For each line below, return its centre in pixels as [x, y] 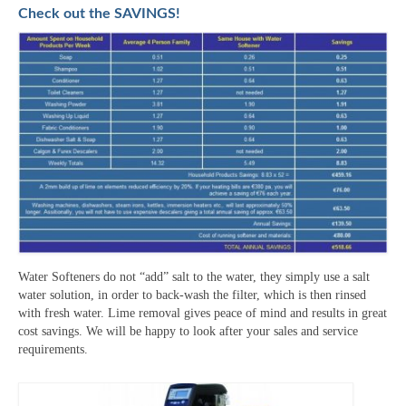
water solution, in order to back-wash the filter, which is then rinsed [192, 295]
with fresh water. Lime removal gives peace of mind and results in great [203, 313]
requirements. [53, 349]
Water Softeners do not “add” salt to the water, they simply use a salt [194, 276]
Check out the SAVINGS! [99, 14]
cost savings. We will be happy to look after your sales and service [188, 331]
